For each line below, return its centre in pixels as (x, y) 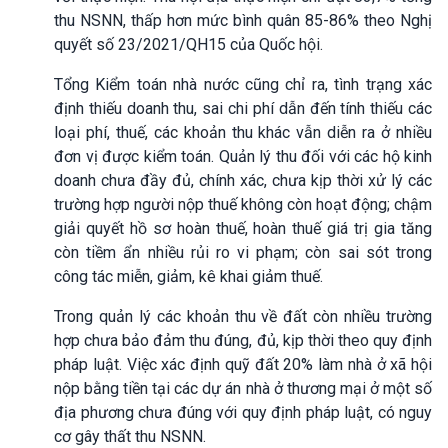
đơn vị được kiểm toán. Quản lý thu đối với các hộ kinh (243, 156)
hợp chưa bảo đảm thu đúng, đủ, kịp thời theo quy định (243, 340)
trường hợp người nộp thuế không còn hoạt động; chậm (243, 204)
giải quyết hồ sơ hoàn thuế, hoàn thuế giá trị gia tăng (243, 228)
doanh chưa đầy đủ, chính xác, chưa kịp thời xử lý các (243, 180)
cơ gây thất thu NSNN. (130, 436)
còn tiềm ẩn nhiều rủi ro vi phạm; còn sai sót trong (243, 252)
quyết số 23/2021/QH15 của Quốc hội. (188, 44)
